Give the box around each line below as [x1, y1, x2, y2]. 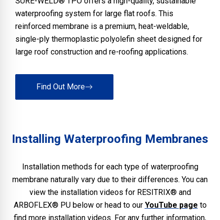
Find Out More [36, 82, 85, 91]
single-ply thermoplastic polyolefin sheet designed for [15, 34, 202, 44]
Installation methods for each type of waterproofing [22, 162, 198, 171]
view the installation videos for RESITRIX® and [29, 187, 191, 197]
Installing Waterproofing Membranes [12, 132, 208, 146]
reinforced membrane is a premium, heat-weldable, [15, 21, 189, 31]
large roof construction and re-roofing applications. [15, 47, 188, 56]
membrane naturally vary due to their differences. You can [12, 174, 208, 184]
